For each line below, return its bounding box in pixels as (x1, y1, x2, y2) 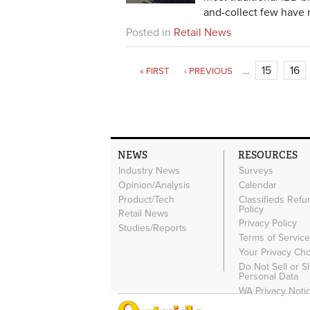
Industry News (118, 165, 181, 177)
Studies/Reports (118, 222, 188, 235)
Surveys (239, 165, 274, 177)
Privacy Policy (239, 217, 298, 230)
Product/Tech (118, 193, 175, 206)
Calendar (239, 179, 277, 191)
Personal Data (239, 270, 299, 282)
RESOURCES (238, 148, 298, 161)
